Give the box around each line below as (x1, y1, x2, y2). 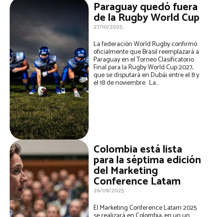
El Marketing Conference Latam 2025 (93, 202, 197, 214)
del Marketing (93, 162, 158, 180)
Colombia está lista (93, 141, 183, 159)
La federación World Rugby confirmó (93, 39, 198, 50)
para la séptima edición (93, 152, 201, 170)
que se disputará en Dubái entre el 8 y (93, 70, 200, 81)
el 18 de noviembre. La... (149, 77, 159, 89)
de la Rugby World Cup (93, 9, 202, 27)
